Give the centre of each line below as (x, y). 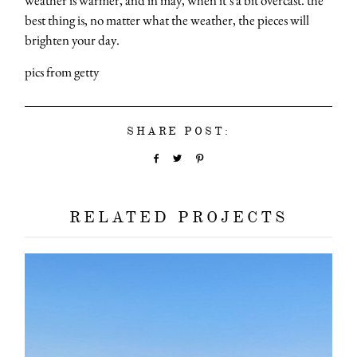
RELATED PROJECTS (178, 217)
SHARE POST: (178, 131)
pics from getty (62, 71)
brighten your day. (72, 39)
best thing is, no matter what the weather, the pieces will (167, 20)
